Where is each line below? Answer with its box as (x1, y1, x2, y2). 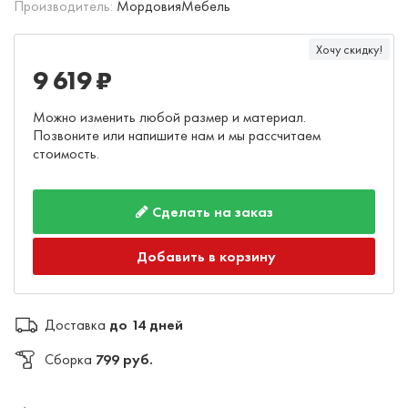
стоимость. (33, 144, 99, 164)
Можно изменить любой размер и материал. (33, 107, 306, 127)
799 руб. (96, 350, 153, 370)
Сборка (45, 350, 92, 370)
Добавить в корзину (136, 247, 276, 267)
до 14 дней (109, 315, 183, 335)
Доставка (45, 315, 106, 335)
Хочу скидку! (316, 41, 382, 58)
